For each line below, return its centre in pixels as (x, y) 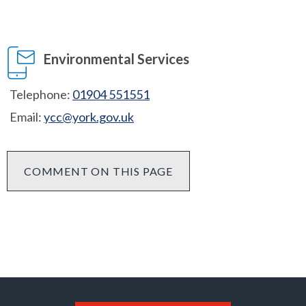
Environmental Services (116, 59)
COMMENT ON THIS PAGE (98, 171)
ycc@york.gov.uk (89, 117)
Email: (26, 117)
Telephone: (40, 95)
